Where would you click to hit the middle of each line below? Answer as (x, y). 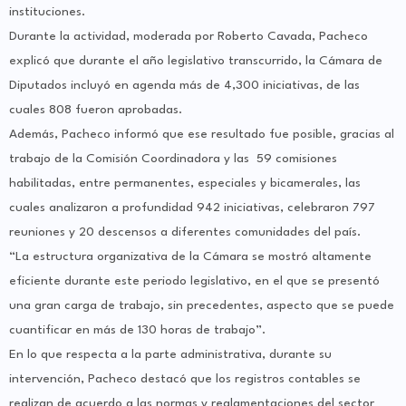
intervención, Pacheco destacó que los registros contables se (185, 378)
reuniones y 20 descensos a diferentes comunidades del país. (185, 232)
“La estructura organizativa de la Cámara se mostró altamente (190, 256)
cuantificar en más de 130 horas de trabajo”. (137, 329)
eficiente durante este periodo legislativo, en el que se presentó (194, 280)
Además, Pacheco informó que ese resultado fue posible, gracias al (202, 134)
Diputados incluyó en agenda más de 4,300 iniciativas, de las (184, 85)
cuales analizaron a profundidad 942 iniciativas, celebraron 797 (192, 207)
